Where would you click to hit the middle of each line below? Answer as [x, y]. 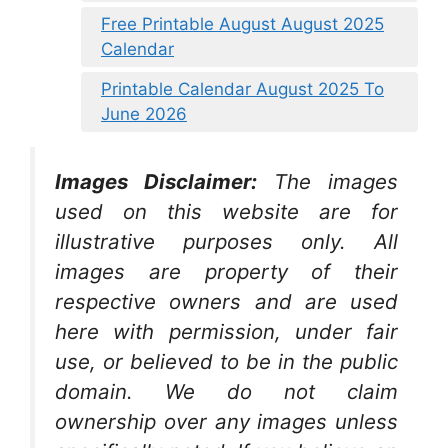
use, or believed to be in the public [226, 361]
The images [336, 181]
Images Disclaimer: [156, 181]
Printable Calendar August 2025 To [242, 88]
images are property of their [226, 271]
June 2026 [144, 113]
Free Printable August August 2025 [242, 23]
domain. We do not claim [226, 391]
